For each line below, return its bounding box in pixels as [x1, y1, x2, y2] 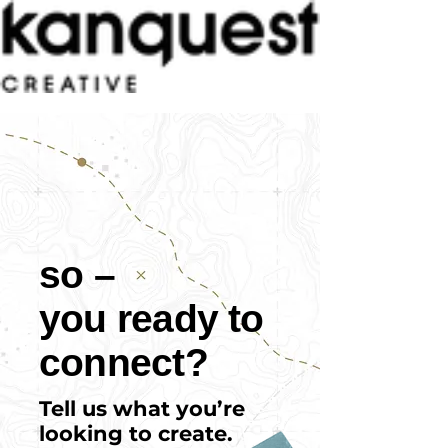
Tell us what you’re [39, 396, 245, 422]
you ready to [39, 297, 264, 341]
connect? [39, 341, 208, 385]
